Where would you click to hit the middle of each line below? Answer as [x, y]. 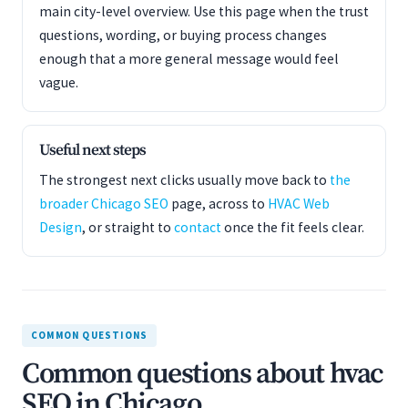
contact [198, 227]
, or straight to [128, 227]
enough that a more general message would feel [189, 59]
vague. [59, 82]
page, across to [218, 204]
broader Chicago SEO [104, 204]
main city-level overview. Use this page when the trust [204, 11]
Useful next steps [92, 150]
